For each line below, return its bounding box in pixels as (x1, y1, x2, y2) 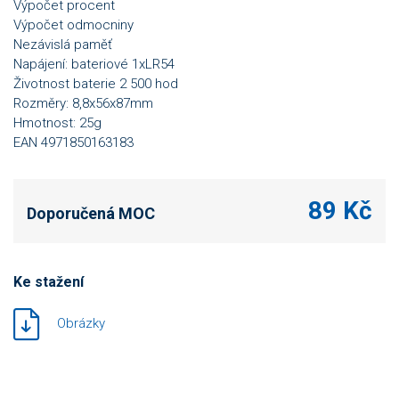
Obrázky (57, 314, 105, 331)
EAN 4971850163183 (13, 134, 134, 151)
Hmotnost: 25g (13, 115, 102, 131)
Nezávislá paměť (13, 37, 112, 53)
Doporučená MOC (27, 204, 155, 223)
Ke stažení (13, 273, 84, 290)
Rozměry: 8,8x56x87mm (13, 95, 153, 111)
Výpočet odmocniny (13, 17, 134, 33)
